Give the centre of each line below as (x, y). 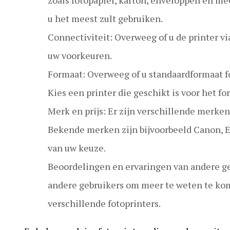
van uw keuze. (77, 148)
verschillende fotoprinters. (104, 203)
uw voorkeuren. (80, 55)
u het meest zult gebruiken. (105, 18)
